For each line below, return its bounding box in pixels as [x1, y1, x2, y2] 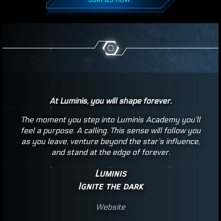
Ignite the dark [78, 181, 143, 192]
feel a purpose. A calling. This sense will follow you [20, 126, 201, 135]
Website [96, 202, 125, 212]
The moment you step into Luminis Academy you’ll [21, 115, 200, 124]
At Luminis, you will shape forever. [49, 96, 172, 106]
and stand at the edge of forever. [51, 147, 170, 157]
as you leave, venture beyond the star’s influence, [21, 137, 200, 146]
